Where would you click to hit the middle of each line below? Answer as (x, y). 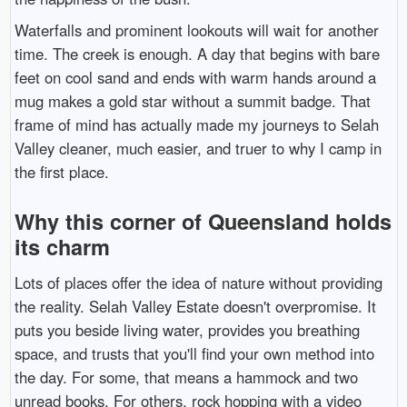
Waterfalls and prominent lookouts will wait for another (196, 30)
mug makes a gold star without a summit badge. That (192, 100)
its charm (62, 246)
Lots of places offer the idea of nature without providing (198, 282)
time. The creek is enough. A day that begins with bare (197, 53)
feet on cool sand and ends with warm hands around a (195, 77)
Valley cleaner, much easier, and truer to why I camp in (198, 148)
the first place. (61, 171)
